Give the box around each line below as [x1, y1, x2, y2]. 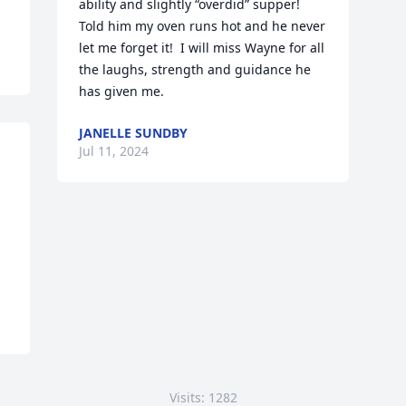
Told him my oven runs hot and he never [79, 17, 326, 34]
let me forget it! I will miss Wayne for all [79, 39, 325, 56]
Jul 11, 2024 [79, 142, 150, 159]
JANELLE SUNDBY [79, 124, 188, 141]
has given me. [79, 82, 165, 100]
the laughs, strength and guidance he [79, 61, 312, 78]
